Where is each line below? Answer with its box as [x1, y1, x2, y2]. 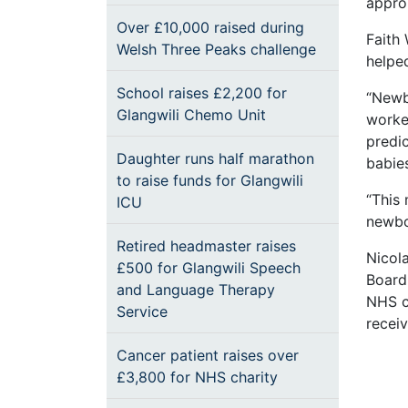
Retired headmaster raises [117, 237, 296, 255]
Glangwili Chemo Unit [117, 106, 266, 124]
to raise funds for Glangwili [117, 171, 303, 189]
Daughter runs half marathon [117, 149, 314, 168]
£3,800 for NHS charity [117, 368, 278, 386]
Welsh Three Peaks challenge [117, 40, 316, 58]
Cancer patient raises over [117, 346, 299, 364]
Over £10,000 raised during [117, 18, 304, 36]
